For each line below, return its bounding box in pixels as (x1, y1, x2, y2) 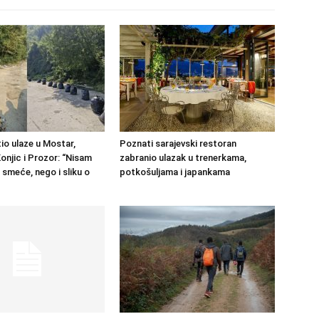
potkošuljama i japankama (120, 167, 230, 177)
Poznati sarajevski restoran (120, 138, 236, 149)
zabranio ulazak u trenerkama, (120, 152, 246, 163)
